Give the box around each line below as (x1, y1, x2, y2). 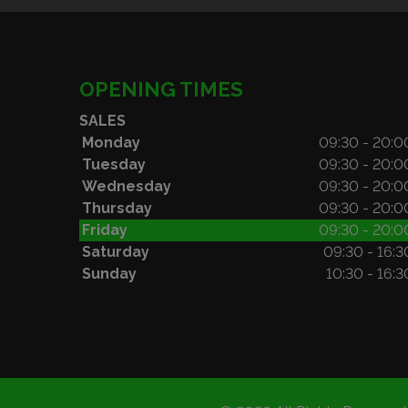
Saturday (82, 243, 149, 260)
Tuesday (82, 156, 146, 173)
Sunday (82, 265, 137, 282)
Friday (82, 221, 127, 239)
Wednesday (82, 178, 171, 195)
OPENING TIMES (79, 77, 243, 101)
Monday (82, 134, 140, 151)
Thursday (82, 199, 152, 217)
